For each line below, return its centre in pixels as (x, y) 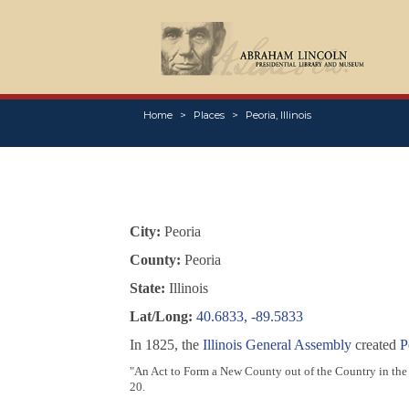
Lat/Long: (161, 317)
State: (147, 288)
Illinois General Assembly (277, 345)
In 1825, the (166, 345)
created (375, 345)
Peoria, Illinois (278, 115)
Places (209, 115)
